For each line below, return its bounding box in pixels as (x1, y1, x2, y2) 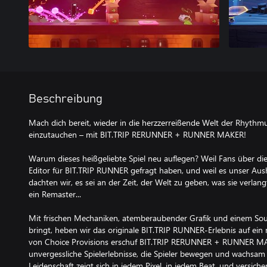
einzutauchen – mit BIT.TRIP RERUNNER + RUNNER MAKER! (29, 128, 246, 140)
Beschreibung (29, 92, 103, 105)
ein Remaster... (29, 188, 81, 200)
